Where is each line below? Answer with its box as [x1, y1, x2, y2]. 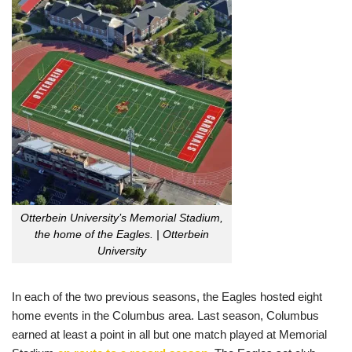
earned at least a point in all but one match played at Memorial [12, 327, 327, 341]
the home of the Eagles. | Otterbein [35, 228, 209, 240]
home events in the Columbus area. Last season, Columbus [12, 308, 319, 322]
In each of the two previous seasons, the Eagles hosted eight [12, 289, 322, 303]
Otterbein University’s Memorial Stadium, [20, 211, 223, 224]
